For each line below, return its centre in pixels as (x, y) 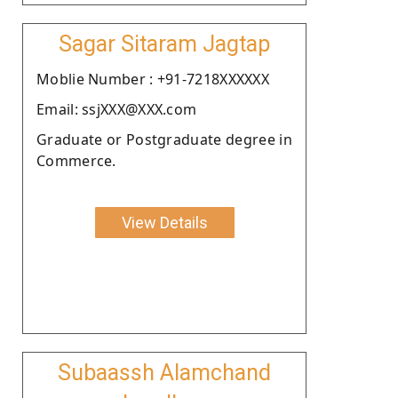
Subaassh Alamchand (164, 372)
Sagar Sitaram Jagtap (164, 44)
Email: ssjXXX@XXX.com (117, 109)
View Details (164, 222)
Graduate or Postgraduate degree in (164, 139)
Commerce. (76, 160)
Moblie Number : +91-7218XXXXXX (153, 79)
